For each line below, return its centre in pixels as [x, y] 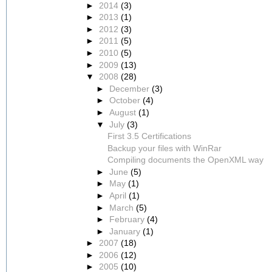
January [126, 231]
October [126, 100]
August [124, 112]
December [131, 88]
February [128, 219]
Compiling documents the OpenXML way [185, 160]
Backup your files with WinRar [164, 148]
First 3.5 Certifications [149, 136]
